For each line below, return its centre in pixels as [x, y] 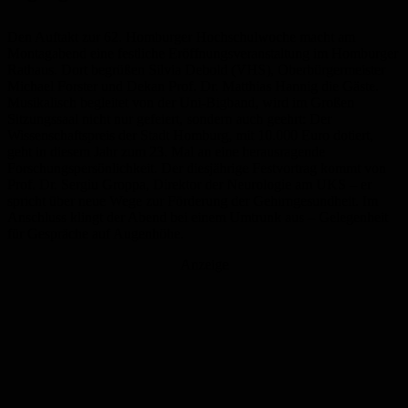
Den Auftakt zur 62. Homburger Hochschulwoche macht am [181, 37]
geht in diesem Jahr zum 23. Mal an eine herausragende [166, 152]
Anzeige [204, 265]
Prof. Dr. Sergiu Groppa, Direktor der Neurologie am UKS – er [189, 185]
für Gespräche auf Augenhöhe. [96, 234]
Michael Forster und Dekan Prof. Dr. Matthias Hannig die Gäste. [193, 87]
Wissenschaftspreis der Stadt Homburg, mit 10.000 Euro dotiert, [190, 136]
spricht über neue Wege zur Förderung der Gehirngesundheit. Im [193, 201]
